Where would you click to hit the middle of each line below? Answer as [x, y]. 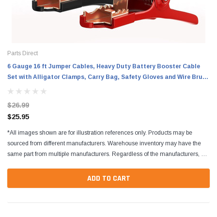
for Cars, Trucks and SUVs [46, 87]
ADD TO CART [108, 179]
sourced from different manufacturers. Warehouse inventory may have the [104, 143]
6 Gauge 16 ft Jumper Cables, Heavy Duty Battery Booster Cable [104, 66]
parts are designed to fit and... [46, 164]
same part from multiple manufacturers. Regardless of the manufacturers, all [107, 154]
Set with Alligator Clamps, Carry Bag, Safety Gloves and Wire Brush [108, 77]
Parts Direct [23, 53]
